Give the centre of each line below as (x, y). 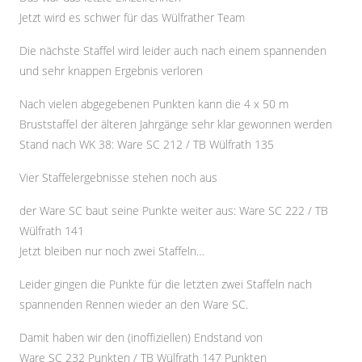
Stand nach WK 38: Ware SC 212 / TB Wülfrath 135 (147, 144)
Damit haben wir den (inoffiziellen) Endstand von (141, 337)
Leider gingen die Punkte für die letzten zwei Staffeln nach (166, 284)
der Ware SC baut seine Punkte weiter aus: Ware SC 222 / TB (174, 210)
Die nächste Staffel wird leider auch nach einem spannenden (173, 51)
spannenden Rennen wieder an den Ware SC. (134, 304)
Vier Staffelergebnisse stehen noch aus (118, 177)
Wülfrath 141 (52, 231)
